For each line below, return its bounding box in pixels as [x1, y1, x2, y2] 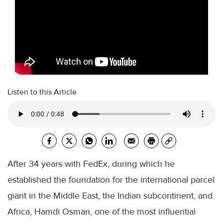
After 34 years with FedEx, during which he [7, 158, 175, 169]
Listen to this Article [7, 87, 77, 97]
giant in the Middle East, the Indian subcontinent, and [7, 190, 213, 201]
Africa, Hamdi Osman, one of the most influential [7, 206, 196, 217]
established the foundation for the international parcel [7, 174, 215, 185]
